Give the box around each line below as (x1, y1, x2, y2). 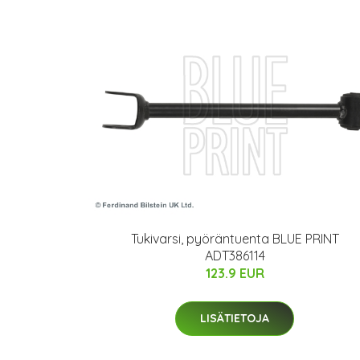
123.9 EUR (205, 264, 264, 281)
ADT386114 (204, 247, 265, 264)
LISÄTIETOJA (200, 310, 269, 325)
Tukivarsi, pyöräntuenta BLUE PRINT (130, 230, 339, 247)
